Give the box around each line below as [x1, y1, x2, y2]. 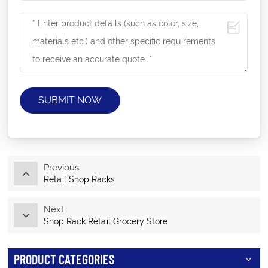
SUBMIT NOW [38, 95, 102, 106]
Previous [44, 162, 80, 173]
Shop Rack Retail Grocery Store [44, 217, 168, 227]
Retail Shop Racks [44, 175, 115, 185]
